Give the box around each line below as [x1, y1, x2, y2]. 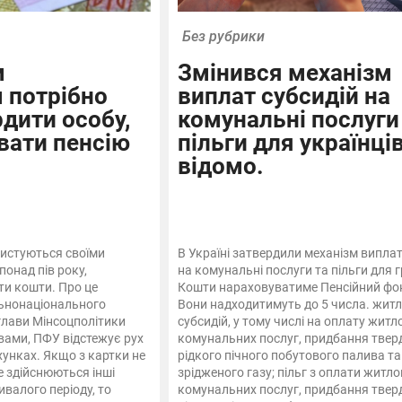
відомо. [177, 153, 264, 180]
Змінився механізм [177, 59, 392, 87]
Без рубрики [181, 28, 265, 46]
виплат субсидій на [177, 83, 390, 110]
